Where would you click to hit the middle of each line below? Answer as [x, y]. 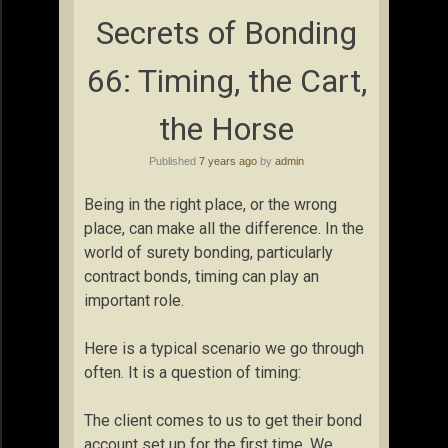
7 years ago [228, 161]
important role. [134, 300]
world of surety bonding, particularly [208, 252]
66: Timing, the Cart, [226, 81]
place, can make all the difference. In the [224, 228]
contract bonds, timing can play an [201, 276]
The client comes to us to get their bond [223, 420]
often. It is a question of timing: [192, 372]
